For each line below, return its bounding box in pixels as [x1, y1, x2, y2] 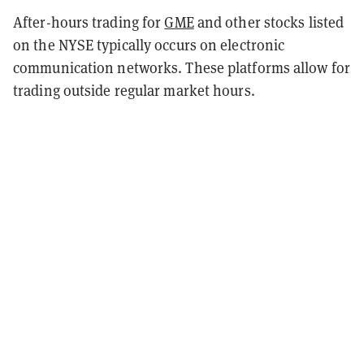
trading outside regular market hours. [13, 80, 255, 100]
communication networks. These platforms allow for [13, 58, 350, 77]
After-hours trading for [13, 12, 165, 32]
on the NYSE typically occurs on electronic [13, 35, 285, 54]
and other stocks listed [193, 12, 344, 32]
